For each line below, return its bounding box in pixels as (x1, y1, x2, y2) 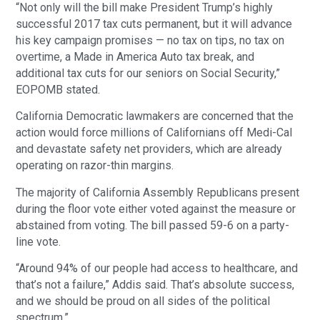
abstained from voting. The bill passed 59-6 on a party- (16, 218, 290, 232)
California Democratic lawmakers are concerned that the (16, 109, 294, 124)
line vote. (16, 234, 61, 249)
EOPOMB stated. (16, 83, 101, 97)
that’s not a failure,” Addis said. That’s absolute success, (16, 278, 295, 292)
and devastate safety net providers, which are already (16, 142, 283, 156)
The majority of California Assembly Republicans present (16, 185, 300, 199)
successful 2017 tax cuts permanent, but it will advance (16, 17, 293, 31)
